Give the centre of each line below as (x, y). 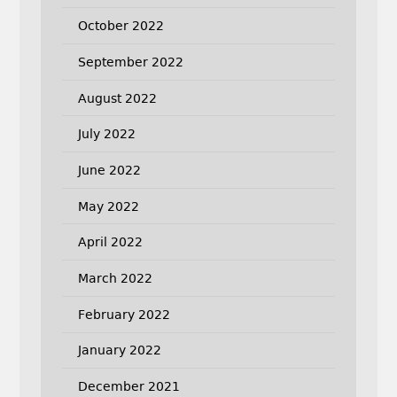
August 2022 (117, 98)
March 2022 (115, 278)
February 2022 (124, 314)
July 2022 (106, 134)
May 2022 (108, 206)
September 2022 (130, 62)
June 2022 (109, 170)
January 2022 (119, 350)
